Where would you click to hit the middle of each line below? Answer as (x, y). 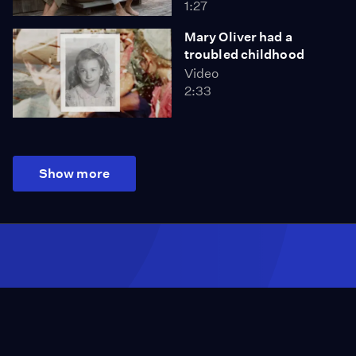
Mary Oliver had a (238, 37)
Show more (74, 174)
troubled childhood (244, 54)
